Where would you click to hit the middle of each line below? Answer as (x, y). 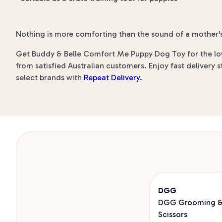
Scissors (172, 214)
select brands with (50, 78)
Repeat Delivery (112, 78)
